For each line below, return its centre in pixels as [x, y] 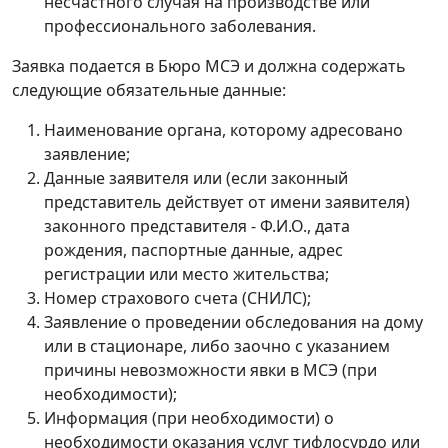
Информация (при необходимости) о [189, 417]
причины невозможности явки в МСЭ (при [210, 369]
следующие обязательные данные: [149, 89]
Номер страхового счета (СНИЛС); [177, 297]
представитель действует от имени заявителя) [227, 201]
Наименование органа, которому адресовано [223, 129]
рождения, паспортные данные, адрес [193, 249]
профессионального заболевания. [180, 25]
